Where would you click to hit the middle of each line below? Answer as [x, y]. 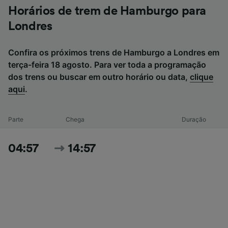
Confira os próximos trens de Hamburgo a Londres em [114, 52]
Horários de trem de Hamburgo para [107, 11]
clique [202, 77]
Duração [194, 119]
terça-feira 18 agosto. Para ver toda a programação [107, 64]
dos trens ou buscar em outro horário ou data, [99, 77]
